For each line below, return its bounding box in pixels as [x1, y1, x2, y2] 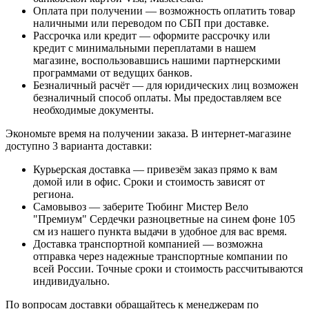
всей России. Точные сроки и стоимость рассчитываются [33, 262, 303, 275]
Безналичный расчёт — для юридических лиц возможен [33, 79, 299, 91]
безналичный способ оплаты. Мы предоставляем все [33, 91, 281, 103]
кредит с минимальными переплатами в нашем [33, 41, 256, 54]
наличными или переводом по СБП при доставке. [33, 17, 269, 29]
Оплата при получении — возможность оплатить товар [33, 4, 295, 17]
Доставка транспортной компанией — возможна [33, 237, 263, 250]
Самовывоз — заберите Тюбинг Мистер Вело [33, 200, 248, 212]
